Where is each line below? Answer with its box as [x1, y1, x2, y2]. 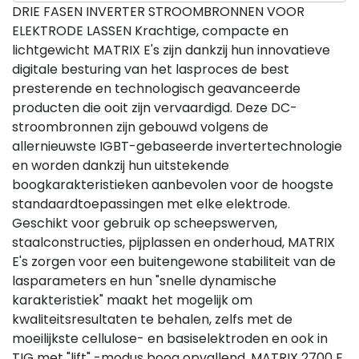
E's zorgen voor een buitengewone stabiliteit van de [12, 252, 336, 271]
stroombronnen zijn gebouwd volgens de [12, 118, 268, 136]
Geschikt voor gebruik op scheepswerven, [12, 214, 277, 232]
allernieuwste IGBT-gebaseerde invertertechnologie [12, 137, 342, 155]
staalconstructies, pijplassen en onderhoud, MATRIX [12, 233, 335, 252]
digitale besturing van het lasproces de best [12, 60, 289, 79]
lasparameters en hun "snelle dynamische [12, 272, 276, 290]
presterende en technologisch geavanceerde [12, 79, 301, 98]
